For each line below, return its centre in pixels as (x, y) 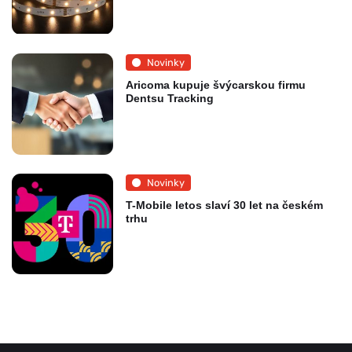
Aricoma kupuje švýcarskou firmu (215, 85)
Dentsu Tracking (169, 99)
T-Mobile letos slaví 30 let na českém (224, 205)
